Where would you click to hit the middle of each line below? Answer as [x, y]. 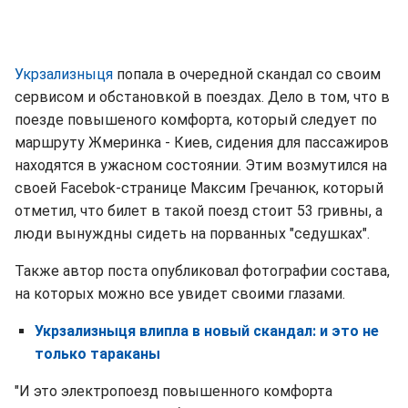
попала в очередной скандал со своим [249, 75]
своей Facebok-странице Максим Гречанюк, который [199, 189]
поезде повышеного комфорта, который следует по [196, 120]
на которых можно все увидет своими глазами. [180, 294]
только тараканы [97, 354]
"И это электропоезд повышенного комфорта [173, 392]
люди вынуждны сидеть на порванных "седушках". [192, 234]
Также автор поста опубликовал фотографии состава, [202, 271]
